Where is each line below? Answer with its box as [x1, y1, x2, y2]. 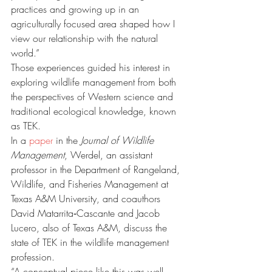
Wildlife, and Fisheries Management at [11, 177, 171, 191]
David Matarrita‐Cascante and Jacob [11, 206, 163, 220]
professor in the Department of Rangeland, [11, 163, 183, 176]
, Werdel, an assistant [64, 148, 155, 161]
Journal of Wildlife [81, 134, 157, 147]
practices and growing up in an [11, 2, 142, 16]
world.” [11, 46, 39, 59]
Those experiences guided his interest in [11, 61, 173, 74]
